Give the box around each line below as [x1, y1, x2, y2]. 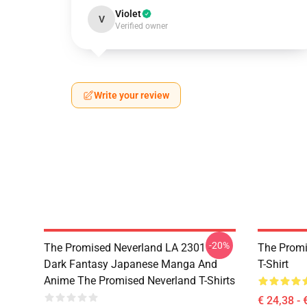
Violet [115, 8, 141, 19]
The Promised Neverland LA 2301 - [44, 241, 211, 254]
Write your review [94, 90, 169, 101]
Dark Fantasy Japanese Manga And [44, 258, 217, 271]
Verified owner [115, 21, 168, 31]
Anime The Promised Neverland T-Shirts [44, 274, 235, 287]
